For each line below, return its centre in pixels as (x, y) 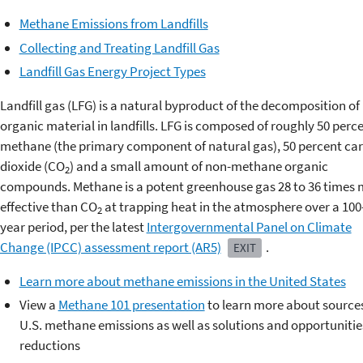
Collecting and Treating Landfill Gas (119, 47)
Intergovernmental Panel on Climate (249, 226)
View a (38, 305)
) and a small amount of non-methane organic (199, 166)
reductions (49, 345)
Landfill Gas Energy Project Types (112, 71)
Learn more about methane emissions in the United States (182, 281)
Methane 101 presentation (131, 305)
